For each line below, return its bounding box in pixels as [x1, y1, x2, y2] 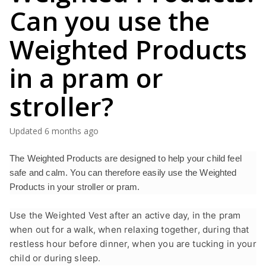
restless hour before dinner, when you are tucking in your [9, 238, 256, 249]
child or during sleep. [9, 252, 101, 264]
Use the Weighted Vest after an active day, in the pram [9, 210, 241, 221]
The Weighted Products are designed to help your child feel [9, 153, 242, 163]
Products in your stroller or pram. [9, 182, 140, 192]
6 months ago [45, 125, 99, 137]
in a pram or [9, 60, 163, 96]
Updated [15, 125, 42, 137]
